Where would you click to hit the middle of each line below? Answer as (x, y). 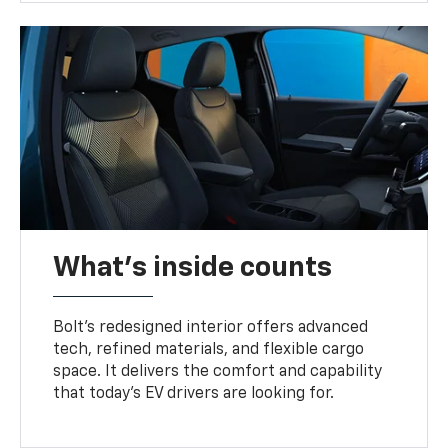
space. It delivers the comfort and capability (218, 372)
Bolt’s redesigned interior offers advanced (211, 328)
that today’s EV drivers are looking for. (194, 394)
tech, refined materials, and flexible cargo (209, 350)
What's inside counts (193, 268)
